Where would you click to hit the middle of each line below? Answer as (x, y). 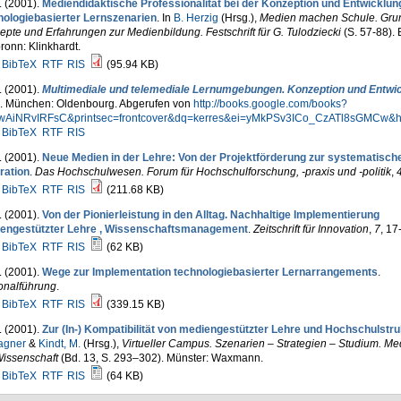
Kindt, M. (59, 344)
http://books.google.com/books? (270, 104)
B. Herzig (196, 18)
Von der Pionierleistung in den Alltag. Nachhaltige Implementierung (210, 215)
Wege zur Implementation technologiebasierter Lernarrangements (209, 272)
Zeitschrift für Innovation (311, 229)
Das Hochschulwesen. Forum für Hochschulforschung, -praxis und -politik (213, 172)
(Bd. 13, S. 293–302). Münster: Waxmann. (160, 358)
